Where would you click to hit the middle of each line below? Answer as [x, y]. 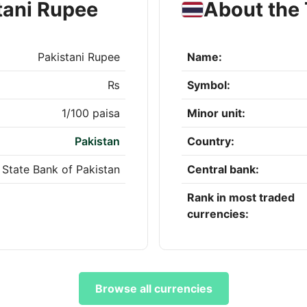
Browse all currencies [153, 289]
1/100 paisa [91, 113]
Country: [211, 142]
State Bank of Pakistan [61, 170]
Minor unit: [216, 113]
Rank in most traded [241, 198]
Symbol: [209, 85]
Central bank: [223, 170]
